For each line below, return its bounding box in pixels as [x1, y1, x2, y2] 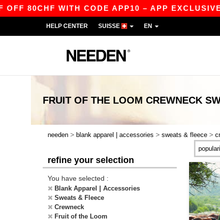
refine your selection [48, 155, 134, 165]
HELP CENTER [46, 23, 88, 29]
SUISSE [98, 23, 121, 29]
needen [48, 131, 68, 138]
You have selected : [48, 174, 109, 182]
